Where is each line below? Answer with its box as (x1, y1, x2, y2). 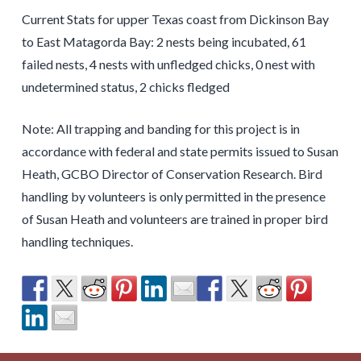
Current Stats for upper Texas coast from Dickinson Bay (21, 11, 329, 27)
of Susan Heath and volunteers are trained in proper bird (21, 211, 328, 227)
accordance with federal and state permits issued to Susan (21, 143, 338, 160)
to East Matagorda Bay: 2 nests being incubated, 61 (21, 34, 306, 50)
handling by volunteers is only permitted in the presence (21, 189, 326, 205)
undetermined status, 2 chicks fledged (21, 79, 230, 95)
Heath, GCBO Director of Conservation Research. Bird (21, 166, 322, 182)
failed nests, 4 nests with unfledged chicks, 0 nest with (21, 56, 315, 73)
